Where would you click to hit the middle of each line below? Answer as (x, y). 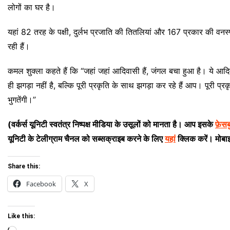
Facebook (41, 184)
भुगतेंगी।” (22, 99)
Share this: (24, 166)
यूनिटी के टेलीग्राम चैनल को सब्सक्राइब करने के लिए (86, 138)
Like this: (21, 216)
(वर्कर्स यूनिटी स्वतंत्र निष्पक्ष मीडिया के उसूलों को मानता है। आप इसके (111, 124)
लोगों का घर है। (32, 7)
